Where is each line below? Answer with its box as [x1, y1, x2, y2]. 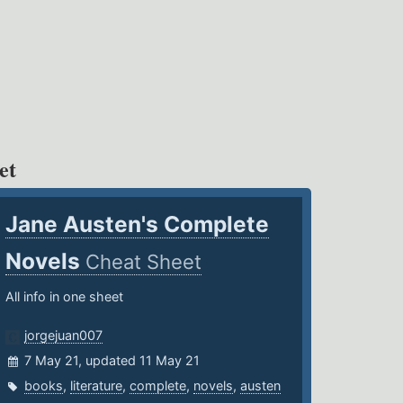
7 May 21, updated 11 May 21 [24, 353, 201, 369]
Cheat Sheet [85, 250, 202, 274]
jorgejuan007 [24, 327, 103, 344]
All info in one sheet [5, 289, 124, 305]
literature [70, 378, 123, 394]
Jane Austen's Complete [5, 210, 270, 238]
